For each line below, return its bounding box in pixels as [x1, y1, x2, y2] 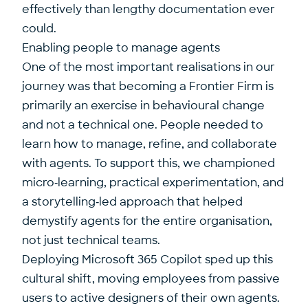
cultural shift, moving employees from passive [22, 272, 280, 286]
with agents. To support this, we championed [22, 156, 275, 170]
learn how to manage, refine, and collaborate [22, 137, 277, 151]
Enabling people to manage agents [22, 41, 220, 55]
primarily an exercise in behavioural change [22, 98, 265, 113]
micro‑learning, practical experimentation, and [22, 175, 284, 190]
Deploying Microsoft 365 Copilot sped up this [22, 252, 273, 267]
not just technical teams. [22, 233, 160, 247]
